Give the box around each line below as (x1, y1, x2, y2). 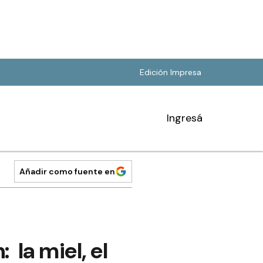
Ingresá (167, 111, 203, 125)
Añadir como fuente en (19, 166, 115, 177)
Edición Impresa (140, 67, 201, 77)
